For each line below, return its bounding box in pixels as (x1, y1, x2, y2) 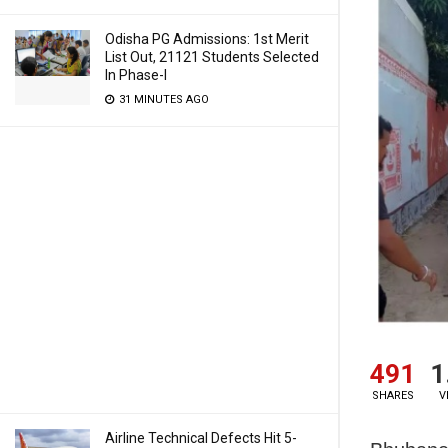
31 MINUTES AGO (116, 93, 209, 106)
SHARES (371, 389, 414, 403)
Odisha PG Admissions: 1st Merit (105, 31, 309, 47)
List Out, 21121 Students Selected (105, 49, 319, 65)
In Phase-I (105, 67, 167, 83)
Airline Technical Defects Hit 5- (105, 430, 297, 446)
